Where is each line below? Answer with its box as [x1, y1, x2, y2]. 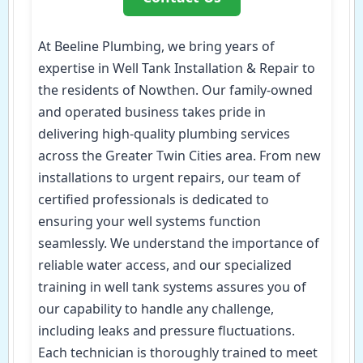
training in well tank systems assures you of [38, 278, 306, 297]
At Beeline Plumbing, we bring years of [38, 37, 275, 56]
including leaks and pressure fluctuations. [38, 322, 295, 340]
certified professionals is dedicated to [38, 190, 269, 209]
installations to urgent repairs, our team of [38, 169, 301, 187]
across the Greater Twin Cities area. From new [38, 147, 321, 165]
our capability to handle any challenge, [38, 300, 274, 318]
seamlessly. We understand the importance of [38, 234, 319, 253]
